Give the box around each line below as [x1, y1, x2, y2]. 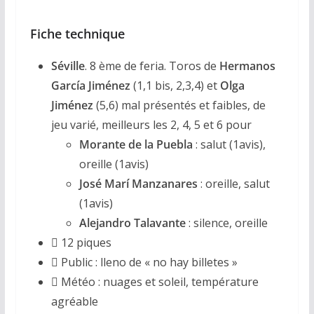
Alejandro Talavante [78, 214, 189, 231]
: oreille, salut [200, 175, 270, 191]
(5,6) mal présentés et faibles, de [93, 97, 266, 113]
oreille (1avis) [78, 156, 149, 172]
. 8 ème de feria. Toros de [84, 57, 219, 74]
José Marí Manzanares [78, 175, 200, 191]
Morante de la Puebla [78, 136, 196, 152]
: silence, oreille [188, 214, 268, 231]
